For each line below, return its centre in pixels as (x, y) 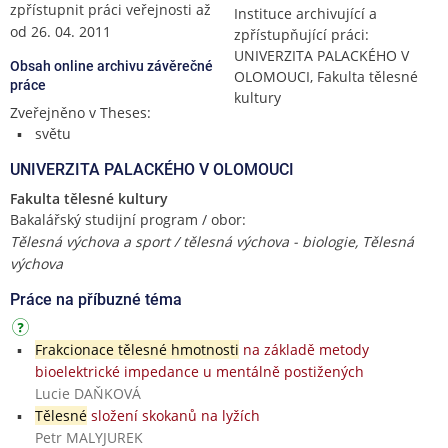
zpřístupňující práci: (301, 34)
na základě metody (303, 349)
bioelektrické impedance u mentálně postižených (199, 371)
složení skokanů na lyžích (173, 415)
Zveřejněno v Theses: (80, 112)
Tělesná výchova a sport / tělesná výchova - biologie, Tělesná (212, 241)
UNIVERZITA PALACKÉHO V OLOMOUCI (152, 169)
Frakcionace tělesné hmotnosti (136, 349)
